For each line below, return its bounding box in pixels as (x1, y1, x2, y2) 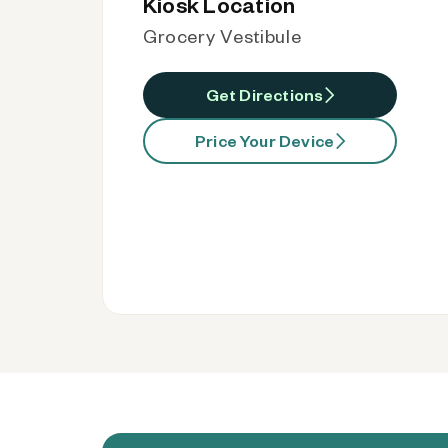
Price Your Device (195, 130, 335, 151)
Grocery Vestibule (143, 24, 302, 47)
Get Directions (205, 84, 324, 105)
